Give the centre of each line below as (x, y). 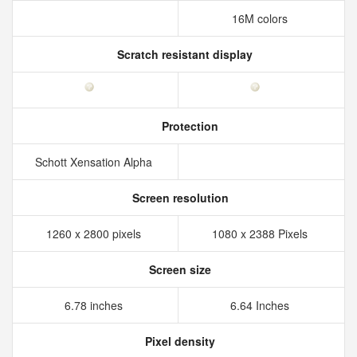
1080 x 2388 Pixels (261, 233)
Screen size (178, 269)
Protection (188, 126)
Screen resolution (178, 198)
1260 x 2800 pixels (95, 233)
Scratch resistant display (183, 54)
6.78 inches (95, 305)
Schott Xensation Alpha (95, 162)
